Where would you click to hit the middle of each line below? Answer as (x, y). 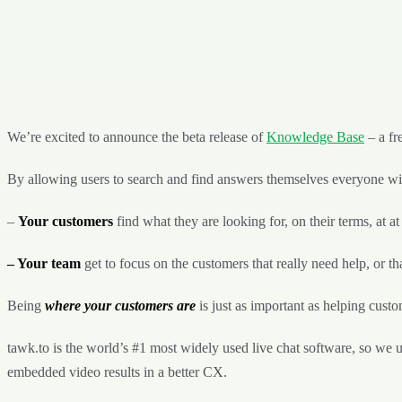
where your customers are (120, 305)
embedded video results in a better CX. (117, 371)
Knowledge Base (315, 136)
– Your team (44, 263)
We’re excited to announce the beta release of (137, 136)
